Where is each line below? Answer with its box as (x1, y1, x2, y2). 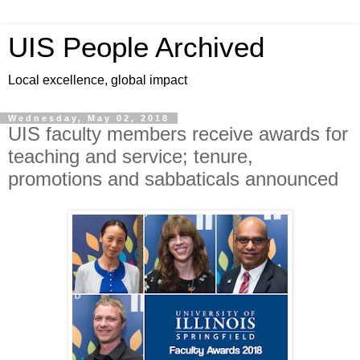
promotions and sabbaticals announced (8, 168, 338, 190)
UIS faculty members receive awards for (8, 123, 348, 145)
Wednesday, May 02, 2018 (8, 113, 170, 123)
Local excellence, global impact (8, 73, 187, 87)
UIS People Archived (8, 32, 264, 63)
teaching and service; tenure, (8, 145, 253, 167)
